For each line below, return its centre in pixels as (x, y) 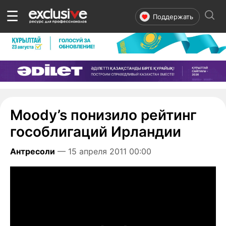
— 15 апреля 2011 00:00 (104, 151)
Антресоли (33, 151)
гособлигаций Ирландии (96, 131)
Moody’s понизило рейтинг (103, 115)
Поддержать (173, 16)
